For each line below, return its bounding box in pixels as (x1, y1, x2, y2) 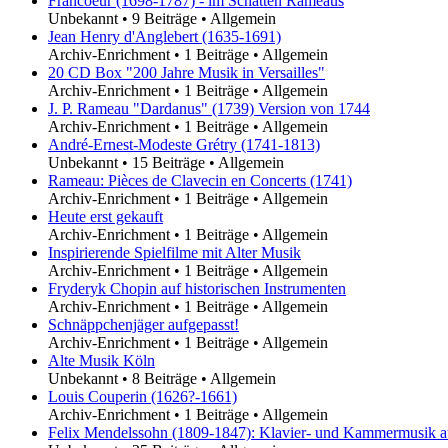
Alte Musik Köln (48, 351, 155, 369)
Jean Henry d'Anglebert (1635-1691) (48, 27, 281, 45)
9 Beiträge (132, 9, 197, 27)
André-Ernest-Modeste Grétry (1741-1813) (48, 135, 320, 153)
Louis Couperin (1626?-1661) (48, 387, 237, 405)
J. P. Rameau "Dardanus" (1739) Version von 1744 (48, 99, 370, 117)
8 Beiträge (132, 369, 197, 387)
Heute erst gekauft (48, 207, 163, 225)
